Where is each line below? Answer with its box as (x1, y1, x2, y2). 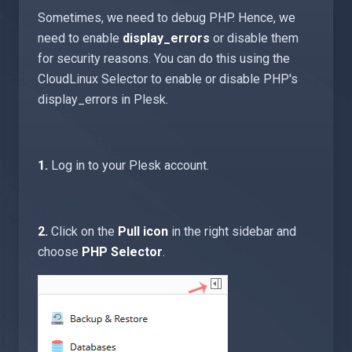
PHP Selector (82, 244, 163, 259)
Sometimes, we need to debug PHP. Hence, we (38, 10, 295, 25)
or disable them (210, 31, 299, 46)
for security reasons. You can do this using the (38, 51, 290, 66)
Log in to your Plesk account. (48, 158, 209, 173)
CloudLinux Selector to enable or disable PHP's (38, 71, 298, 86)
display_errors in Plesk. (38, 92, 168, 107)
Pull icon (118, 224, 168, 239)
